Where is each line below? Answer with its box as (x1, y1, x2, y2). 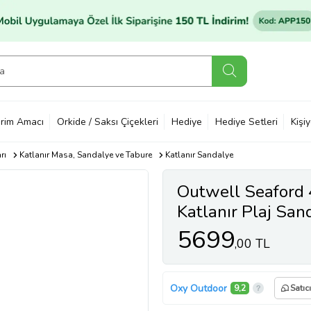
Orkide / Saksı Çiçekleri (57, 115, 158, 128)
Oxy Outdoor (170, 281, 227, 295)
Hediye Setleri (215, 115, 278, 128)
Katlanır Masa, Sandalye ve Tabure (19, 149, 152, 160)
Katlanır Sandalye (165, 149, 233, 160)
